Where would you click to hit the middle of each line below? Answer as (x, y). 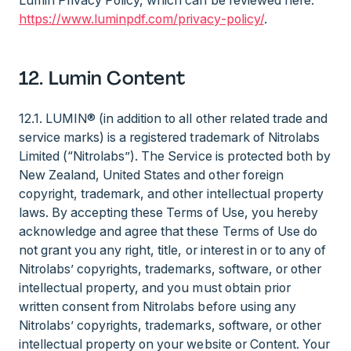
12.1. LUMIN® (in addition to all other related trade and (173, 118)
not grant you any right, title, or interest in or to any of (172, 250)
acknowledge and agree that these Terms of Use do (168, 231)
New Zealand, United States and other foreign (151, 175)
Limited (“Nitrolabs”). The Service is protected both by (175, 156)
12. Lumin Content (102, 78)
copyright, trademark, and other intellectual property (171, 194)
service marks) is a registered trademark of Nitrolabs (169, 137)
